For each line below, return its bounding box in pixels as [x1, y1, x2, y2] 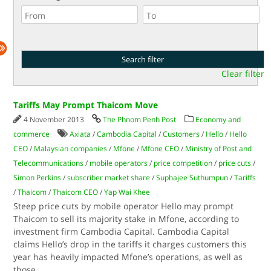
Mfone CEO [141, 143, 180, 154]
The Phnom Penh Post [103, 114, 177, 125]
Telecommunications [13, 158, 84, 168]
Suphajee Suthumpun [156, 172, 229, 183]
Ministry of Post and [185, 143, 252, 154]
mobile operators [90, 158, 148, 168]
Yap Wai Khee [104, 187, 151, 197]
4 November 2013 [24, 114, 87, 125]
